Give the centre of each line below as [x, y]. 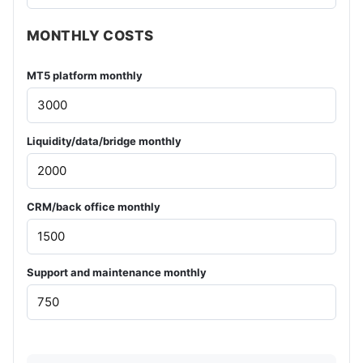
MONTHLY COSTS [90, 35]
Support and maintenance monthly [117, 273]
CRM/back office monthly [94, 207]
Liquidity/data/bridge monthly [104, 141]
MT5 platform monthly [85, 76]
